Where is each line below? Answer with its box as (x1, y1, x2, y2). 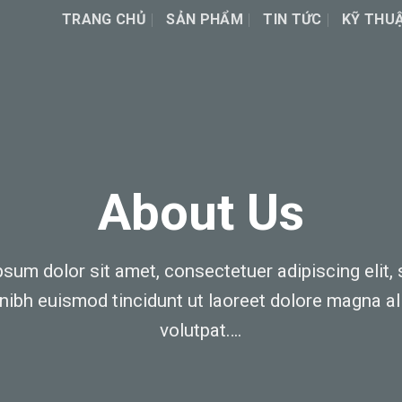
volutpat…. (160, 319, 242, 341)
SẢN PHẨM (166, 10, 243, 28)
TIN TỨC (263, 10, 322, 28)
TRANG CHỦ (62, 10, 146, 28)
